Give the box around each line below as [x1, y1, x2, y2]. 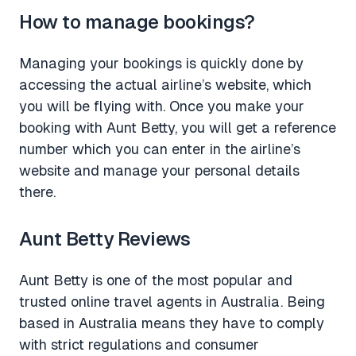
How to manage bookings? [19, 10, 255, 33]
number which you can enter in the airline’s [19, 140, 300, 157]
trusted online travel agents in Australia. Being [19, 292, 325, 310]
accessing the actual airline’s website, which [19, 75, 311, 93]
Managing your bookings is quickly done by [19, 54, 304, 72]
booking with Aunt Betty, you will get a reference [19, 118, 336, 136]
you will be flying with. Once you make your [19, 97, 304, 114]
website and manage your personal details [19, 161, 300, 179]
